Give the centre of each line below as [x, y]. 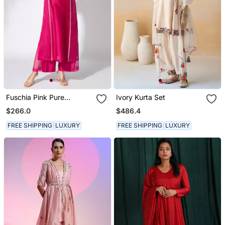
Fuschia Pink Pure [35, 97]
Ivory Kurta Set [141, 97]
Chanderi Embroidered [43, 106]
